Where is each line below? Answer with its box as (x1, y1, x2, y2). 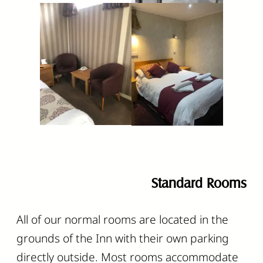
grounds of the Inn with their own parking (16, 230, 229, 246)
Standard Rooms (151, 175, 247, 191)
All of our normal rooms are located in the (16, 211, 228, 227)
